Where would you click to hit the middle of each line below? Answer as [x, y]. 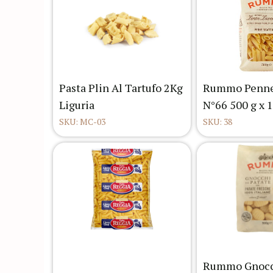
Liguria [77, 105]
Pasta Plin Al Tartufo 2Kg [121, 88]
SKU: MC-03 [82, 122]
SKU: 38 [218, 122]
